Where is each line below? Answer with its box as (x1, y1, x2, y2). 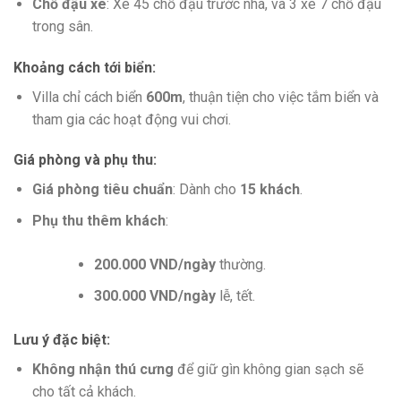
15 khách (239, 181, 300, 199)
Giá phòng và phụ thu (13, 151, 153, 169)
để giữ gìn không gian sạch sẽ (173, 360, 363, 378)
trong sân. (31, 17, 93, 35)
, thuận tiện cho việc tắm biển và (182, 88, 379, 106)
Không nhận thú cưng (31, 360, 174, 378)
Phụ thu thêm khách (31, 212, 166, 230)
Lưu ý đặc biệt (13, 330, 107, 348)
